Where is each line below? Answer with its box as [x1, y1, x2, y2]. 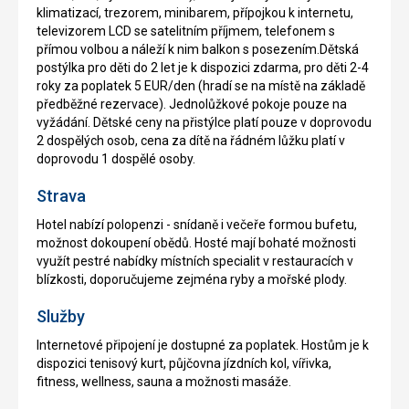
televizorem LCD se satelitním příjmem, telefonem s [37, 24, 335, 39]
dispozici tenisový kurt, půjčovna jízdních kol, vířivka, [37, 356, 331, 372]
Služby [37, 307, 85, 327]
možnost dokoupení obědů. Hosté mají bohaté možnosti [37, 236, 356, 251]
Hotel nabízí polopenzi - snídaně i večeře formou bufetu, [37, 217, 357, 233]
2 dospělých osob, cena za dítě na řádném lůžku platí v [37, 133, 345, 149]
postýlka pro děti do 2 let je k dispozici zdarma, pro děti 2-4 [37, 60, 369, 76]
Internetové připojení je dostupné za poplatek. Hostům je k [37, 338, 369, 353]
